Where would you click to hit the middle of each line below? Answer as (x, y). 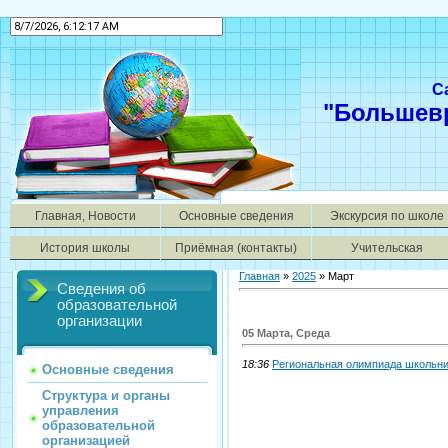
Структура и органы (106, 396)
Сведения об (101, 289)
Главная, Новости (85, 216)
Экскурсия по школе (387, 216)
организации (99, 321)
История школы (85, 248)
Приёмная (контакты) (236, 248)
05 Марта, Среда (286, 332)
